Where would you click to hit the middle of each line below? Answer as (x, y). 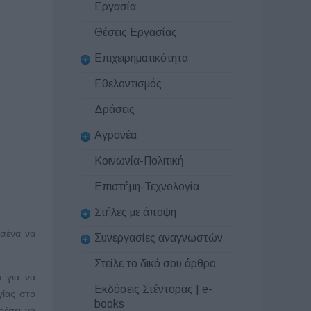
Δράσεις (115, 110)
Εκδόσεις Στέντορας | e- (153, 289)
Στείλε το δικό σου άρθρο (155, 263)
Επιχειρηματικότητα (141, 58)
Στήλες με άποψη (135, 212)
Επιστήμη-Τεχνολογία (147, 187)
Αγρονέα (116, 135)
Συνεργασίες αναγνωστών (159, 237)
